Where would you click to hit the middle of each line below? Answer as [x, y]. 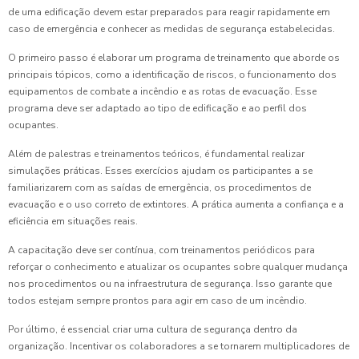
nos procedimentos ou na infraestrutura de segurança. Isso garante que [170, 284]
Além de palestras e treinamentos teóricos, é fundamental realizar [156, 154]
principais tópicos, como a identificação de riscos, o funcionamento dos [172, 75]
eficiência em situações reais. [73, 222]
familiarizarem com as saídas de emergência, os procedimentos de [159, 188]
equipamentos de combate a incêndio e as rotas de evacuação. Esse [162, 92]
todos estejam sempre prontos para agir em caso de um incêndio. [157, 301]
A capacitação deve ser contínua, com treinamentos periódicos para [161, 250]
